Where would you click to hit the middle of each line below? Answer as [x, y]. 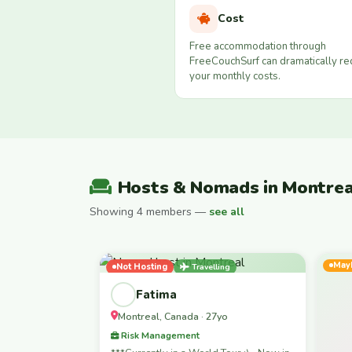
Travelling [210, 266]
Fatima [156, 294]
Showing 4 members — [149, 211]
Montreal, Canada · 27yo [173, 316]
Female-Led [145, 280]
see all [227, 211]
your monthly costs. [235, 77]
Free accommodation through [258, 47]
